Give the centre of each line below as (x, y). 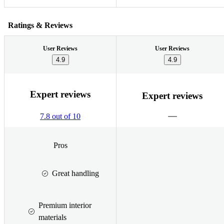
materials (52, 217)
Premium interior (65, 205)
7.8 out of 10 (60, 116)
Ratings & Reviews (40, 25)
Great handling (75, 173)
